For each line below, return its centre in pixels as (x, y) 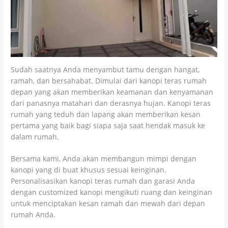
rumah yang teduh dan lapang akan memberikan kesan (106, 114)
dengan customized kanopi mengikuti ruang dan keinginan (112, 192)
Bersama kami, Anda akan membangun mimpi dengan (104, 159)
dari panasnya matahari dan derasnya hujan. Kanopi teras (111, 103)
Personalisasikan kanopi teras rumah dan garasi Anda (103, 181)
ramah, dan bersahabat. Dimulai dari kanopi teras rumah (109, 80)
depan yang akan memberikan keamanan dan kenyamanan (112, 92)
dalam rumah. (35, 136)
